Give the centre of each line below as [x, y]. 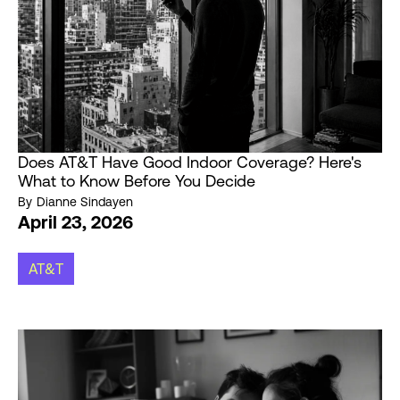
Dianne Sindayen [85, 202]
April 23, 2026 [75, 222]
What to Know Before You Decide [137, 181]
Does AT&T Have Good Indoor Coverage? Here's [190, 162]
